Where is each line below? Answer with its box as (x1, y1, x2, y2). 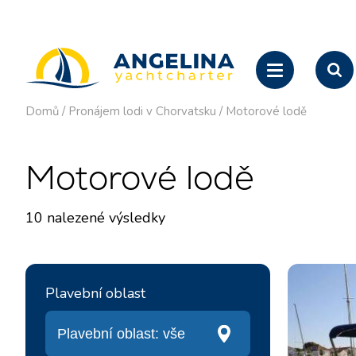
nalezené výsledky (43, 208, 165, 227)
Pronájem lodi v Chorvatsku (68, 103, 216, 119)
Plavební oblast (45, 284, 145, 303)
